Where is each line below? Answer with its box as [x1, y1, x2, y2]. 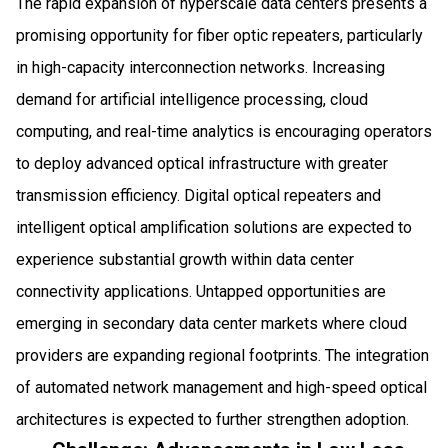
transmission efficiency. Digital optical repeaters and [16, 185, 381, 205]
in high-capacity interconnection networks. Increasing [16, 57, 385, 77]
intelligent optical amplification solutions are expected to [16, 217, 412, 237]
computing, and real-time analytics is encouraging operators [16, 121, 432, 141]
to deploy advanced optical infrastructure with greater [16, 153, 388, 173]
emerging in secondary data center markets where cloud [16, 313, 407, 333]
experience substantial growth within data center [16, 249, 354, 269]
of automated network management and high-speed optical [16, 377, 427, 397]
